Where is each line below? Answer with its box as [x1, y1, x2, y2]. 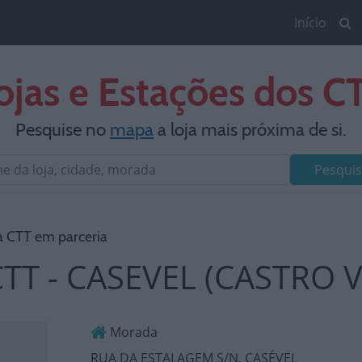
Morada [107, 323, 158, 341]
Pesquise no [15, 118, 110, 141]
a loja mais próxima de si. [154, 118, 347, 141]
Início [294, 14, 326, 32]
